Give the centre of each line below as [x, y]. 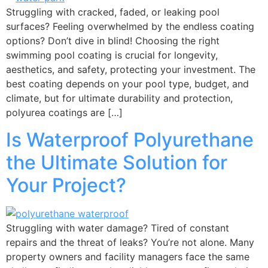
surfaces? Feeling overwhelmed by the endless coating [130, 27]
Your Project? [66, 185]
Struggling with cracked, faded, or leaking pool [113, 12]
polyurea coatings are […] [64, 113]
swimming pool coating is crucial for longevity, [112, 55]
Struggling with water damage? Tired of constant [118, 228]
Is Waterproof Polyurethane [130, 139]
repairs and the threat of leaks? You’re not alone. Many [130, 242]
